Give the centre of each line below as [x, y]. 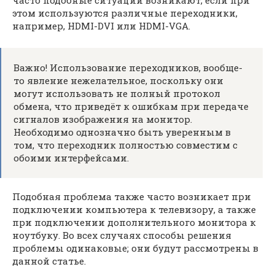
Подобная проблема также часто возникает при [132, 196]
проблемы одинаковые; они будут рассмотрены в [135, 248]
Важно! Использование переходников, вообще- [128, 68]
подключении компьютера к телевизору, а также [134, 209]
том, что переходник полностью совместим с [126, 145]
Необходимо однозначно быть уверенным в [122, 132]
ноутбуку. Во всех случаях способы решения [122, 235]
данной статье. [49, 261]
